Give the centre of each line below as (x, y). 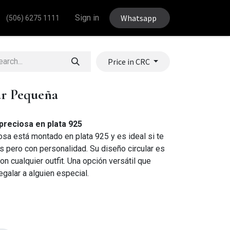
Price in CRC (129, 62)
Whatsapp (140, 18)
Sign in (87, 18)
